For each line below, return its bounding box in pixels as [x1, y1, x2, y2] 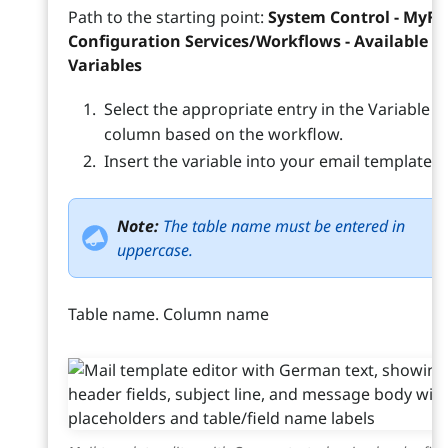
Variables [68, 54, 142, 76]
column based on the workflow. [104, 123, 343, 145]
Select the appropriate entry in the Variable [104, 98, 430, 120]
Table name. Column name [68, 303, 269, 326]
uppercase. [117, 239, 193, 262]
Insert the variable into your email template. [104, 150, 436, 173]
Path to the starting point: [68, 6, 268, 28]
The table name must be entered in [163, 215, 405, 238]
